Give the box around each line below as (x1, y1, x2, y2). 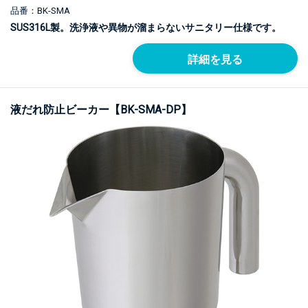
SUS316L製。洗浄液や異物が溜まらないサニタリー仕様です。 (10, 22, 281, 34)
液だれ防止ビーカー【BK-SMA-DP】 (10, 103, 192, 117)
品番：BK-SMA (10, 5, 70, 16)
